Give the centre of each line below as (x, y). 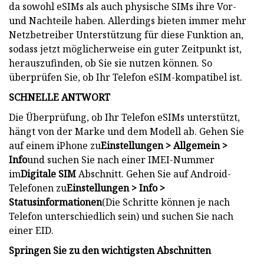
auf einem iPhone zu (55, 145)
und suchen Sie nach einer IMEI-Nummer (121, 159)
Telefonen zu (38, 188)
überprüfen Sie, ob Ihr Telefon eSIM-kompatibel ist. (126, 77)
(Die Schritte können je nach (166, 202)
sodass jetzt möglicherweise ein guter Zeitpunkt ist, (125, 49)
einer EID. (31, 230)
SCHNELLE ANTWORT (60, 97)
